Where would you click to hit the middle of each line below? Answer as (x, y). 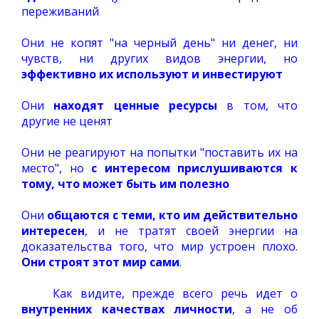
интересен (53, 231)
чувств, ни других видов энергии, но (159, 58)
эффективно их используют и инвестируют (152, 74)
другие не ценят (67, 121)
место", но (57, 168)
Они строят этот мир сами (100, 262)
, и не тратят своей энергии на (191, 231)
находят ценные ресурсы (136, 105)
